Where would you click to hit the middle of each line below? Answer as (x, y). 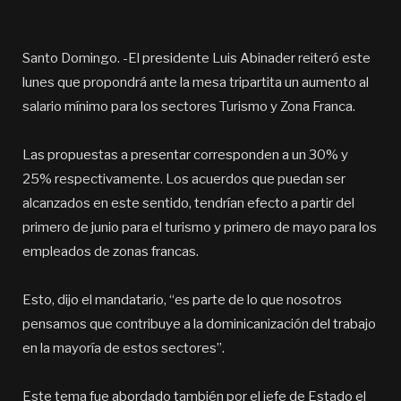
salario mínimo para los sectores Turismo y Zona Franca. (189, 107)
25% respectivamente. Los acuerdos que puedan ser (184, 179)
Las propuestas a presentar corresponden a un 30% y (185, 155)
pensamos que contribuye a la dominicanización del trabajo (199, 324)
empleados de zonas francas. (111, 252)
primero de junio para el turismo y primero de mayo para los (200, 227)
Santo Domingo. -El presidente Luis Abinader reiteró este (196, 58)
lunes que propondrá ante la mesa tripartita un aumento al (196, 82)
